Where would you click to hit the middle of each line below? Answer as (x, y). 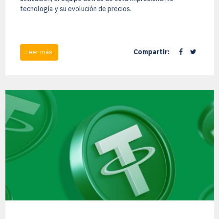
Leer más (39, 52)
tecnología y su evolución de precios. (76, 9)
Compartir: (151, 52)
